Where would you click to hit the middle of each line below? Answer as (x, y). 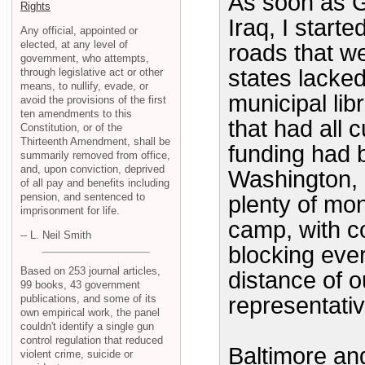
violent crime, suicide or (77, 354)
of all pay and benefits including (95, 182)
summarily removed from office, (95, 155)
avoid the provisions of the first (93, 99)
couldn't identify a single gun (87, 327)
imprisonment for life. (70, 210)
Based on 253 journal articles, (90, 271)
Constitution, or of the (71, 127)
